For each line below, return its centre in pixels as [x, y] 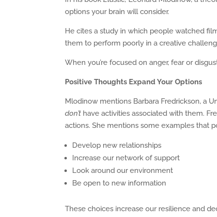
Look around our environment [123, 170]
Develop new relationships [117, 145]
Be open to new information [119, 183]
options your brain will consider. [117, 12]
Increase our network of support [126, 158]
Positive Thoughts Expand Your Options [134, 82]
